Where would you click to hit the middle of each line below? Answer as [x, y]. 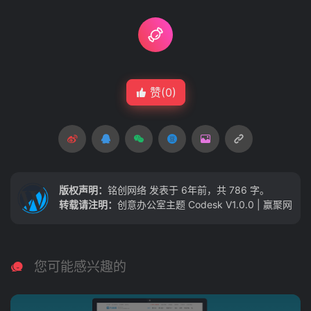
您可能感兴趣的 [78, 267]
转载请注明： [88, 204]
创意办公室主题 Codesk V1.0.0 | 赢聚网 [205, 204]
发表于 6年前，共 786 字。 [208, 190]
